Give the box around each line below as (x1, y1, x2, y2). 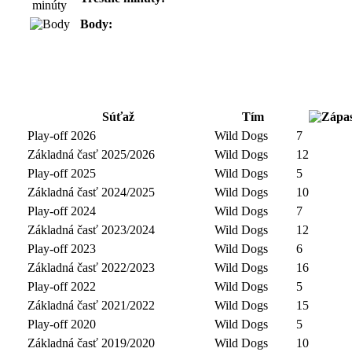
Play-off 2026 (27, 128, 96, 142)
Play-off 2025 (27, 166, 96, 180)
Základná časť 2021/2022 (27, 298, 155, 312)
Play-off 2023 (27, 241, 96, 255)
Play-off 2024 (27, 203, 96, 218)
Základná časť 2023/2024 (27, 222, 155, 236)
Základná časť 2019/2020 (27, 335, 155, 350)
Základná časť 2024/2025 (27, 185, 155, 199)
